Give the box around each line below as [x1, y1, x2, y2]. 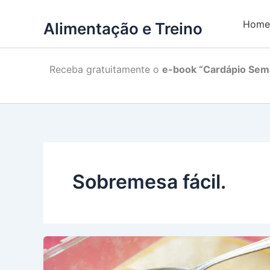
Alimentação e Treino [43, 19, 202, 38]
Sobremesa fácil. [72, 169, 226, 193]
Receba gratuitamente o [49, 63, 162, 76]
